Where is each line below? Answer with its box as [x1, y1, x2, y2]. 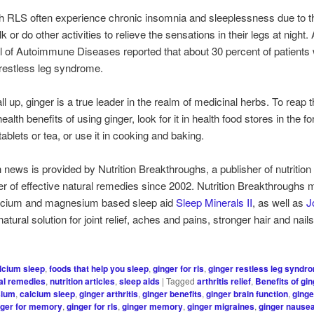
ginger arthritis [79, 287, 139, 300]
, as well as [252, 195, 307, 210]
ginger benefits [142, 287, 203, 300]
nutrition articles [50, 274, 116, 287]
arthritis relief [197, 274, 252, 287]
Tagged [166, 274, 196, 287]
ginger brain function [206, 287, 289, 300]
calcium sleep [20, 287, 76, 300]
